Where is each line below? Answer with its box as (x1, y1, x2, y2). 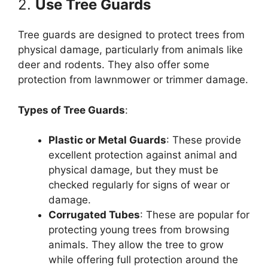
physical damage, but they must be (48, 164, 218, 176)
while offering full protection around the (48, 254, 238, 266)
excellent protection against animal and (48, 149, 237, 162)
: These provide (166, 134, 241, 147)
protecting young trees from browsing (48, 224, 229, 236)
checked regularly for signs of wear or (48, 179, 230, 191)
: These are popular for (140, 209, 249, 221)
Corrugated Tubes (48, 209, 140, 221)
